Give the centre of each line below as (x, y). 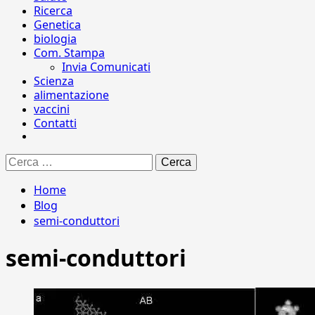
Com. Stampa (69, 53)
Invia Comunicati (106, 67)
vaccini (52, 109)
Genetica (57, 25)
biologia (55, 39)
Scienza (54, 81)
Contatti (55, 123)
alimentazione (71, 95)
